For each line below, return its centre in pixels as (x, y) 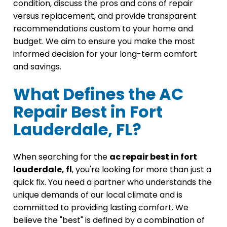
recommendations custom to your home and (103, 29)
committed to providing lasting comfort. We (101, 208)
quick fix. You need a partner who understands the (112, 182)
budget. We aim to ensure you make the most (104, 42)
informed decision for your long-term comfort (105, 54)
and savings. (37, 67)
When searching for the (61, 157)
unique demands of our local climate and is (98, 195)
